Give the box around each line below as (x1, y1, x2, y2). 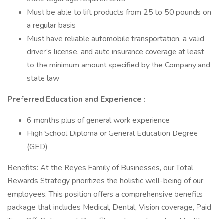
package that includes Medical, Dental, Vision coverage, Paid (7, 202, 211, 213)
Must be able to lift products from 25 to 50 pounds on (27, 7, 211, 18)
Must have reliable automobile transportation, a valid (27, 33, 204, 44)
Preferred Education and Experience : (7, 94, 150, 105)
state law (27, 73, 63, 84)
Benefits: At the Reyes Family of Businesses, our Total (7, 162, 193, 173)
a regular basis (27, 20, 76, 31)
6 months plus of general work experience (27, 115, 172, 126)
